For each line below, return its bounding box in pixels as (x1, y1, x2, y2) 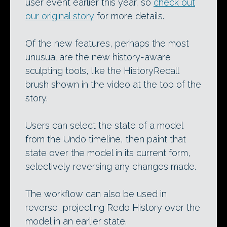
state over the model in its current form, (25, 147, 191, 158)
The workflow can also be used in (25, 188, 167, 199)
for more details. (94, 11, 164, 21)
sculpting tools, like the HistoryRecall (25, 65, 179, 76)
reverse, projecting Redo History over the (25, 202, 200, 213)
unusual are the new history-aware (25, 52, 171, 62)
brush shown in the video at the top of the (25, 79, 201, 90)
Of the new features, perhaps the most (25, 38, 189, 49)
